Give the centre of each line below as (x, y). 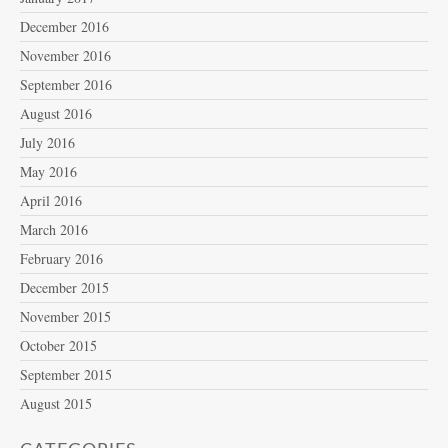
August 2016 (56, 113)
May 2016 (48, 171)
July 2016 (47, 142)
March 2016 (54, 229)
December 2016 (64, 26)
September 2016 (66, 84)
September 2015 (66, 374)
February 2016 (61, 258)
